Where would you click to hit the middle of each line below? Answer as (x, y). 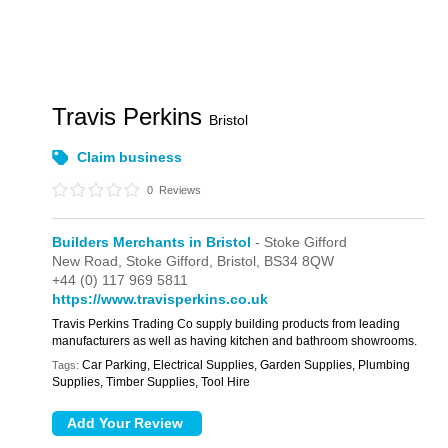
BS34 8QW (299, 261)
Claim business (130, 157)
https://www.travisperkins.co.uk (160, 299)
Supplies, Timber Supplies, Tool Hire (151, 382)
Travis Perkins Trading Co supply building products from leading (226, 324)
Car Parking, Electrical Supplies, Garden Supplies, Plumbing (246, 365)
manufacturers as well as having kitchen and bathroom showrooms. (235, 341)
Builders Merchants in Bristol (152, 242)
